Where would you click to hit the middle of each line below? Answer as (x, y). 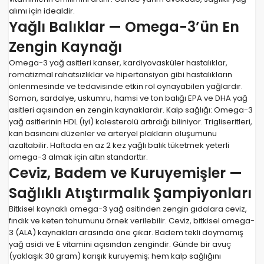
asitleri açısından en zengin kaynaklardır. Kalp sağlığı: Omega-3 (131, 110)
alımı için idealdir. (42, 11)
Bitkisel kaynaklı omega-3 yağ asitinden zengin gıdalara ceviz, (128, 209)
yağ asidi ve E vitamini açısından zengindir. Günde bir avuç (120, 245)
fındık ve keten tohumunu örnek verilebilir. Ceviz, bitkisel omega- (132, 221)
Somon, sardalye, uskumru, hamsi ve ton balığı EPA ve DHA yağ (128, 98)
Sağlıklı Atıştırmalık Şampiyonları (130, 193)
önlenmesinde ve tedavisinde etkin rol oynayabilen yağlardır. (126, 87)
